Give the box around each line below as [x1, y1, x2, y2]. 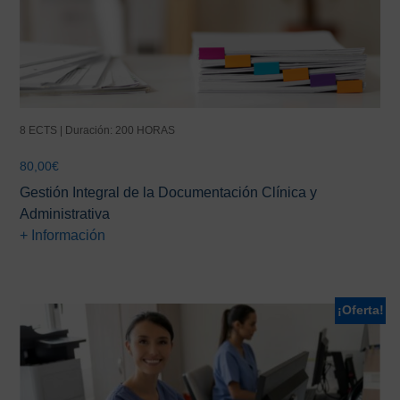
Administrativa [20, 206, 111, 222]
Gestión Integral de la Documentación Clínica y [20, 185, 318, 201]
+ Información [20, 228, 106, 244]
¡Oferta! [337, 304, 384, 317]
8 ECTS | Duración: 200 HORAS [20, 124, 176, 137]
